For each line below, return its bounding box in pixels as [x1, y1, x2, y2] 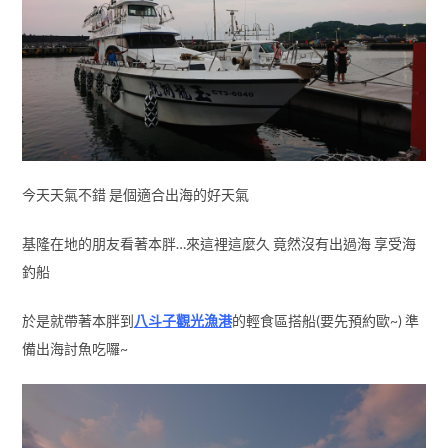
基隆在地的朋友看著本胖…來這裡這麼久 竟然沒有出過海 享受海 [21, 234, 416, 252]
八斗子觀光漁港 [133, 311, 232, 329]
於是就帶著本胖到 [21, 311, 134, 329]
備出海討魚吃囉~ [21, 339, 128, 357]
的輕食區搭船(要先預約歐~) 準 [231, 311, 419, 329]
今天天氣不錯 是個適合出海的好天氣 [21, 185, 249, 203]
